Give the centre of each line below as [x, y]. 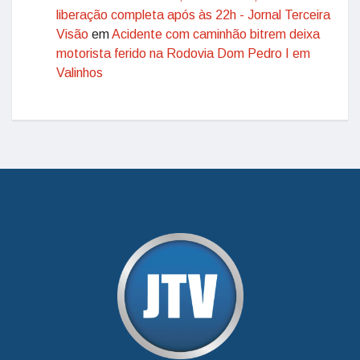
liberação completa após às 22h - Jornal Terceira [193, 15]
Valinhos [80, 73]
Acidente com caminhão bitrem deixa [216, 34]
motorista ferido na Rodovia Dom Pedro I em [183, 53]
